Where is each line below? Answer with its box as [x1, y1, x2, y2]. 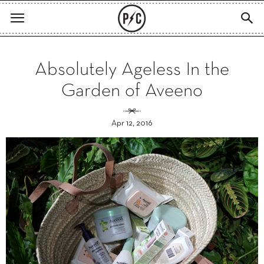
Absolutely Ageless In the [35, 62, 229, 78]
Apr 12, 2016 [111, 120, 153, 127]
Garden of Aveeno [61, 83, 203, 100]
